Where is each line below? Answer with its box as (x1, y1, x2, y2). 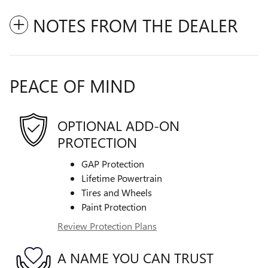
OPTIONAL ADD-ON (57, 115, 179, 135)
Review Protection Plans (57, 220, 157, 233)
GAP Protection (81, 157, 144, 170)
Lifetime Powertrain (81, 172, 162, 185)
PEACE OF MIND (10, 74, 135, 98)
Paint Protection (81, 200, 147, 214)
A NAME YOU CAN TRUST (57, 248, 214, 267)
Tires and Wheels (81, 186, 152, 199)
